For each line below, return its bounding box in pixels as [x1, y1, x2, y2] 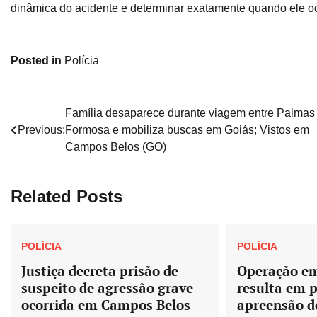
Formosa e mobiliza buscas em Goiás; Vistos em [65, 124, 309, 137]
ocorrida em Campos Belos [21, 295, 190, 313]
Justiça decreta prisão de [21, 261, 178, 279]
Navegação [10, 107, 98, 127]
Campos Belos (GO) [65, 141, 166, 154]
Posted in [11, 54, 64, 67]
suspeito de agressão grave [21, 278, 193, 296]
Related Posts [11, 187, 122, 207]
